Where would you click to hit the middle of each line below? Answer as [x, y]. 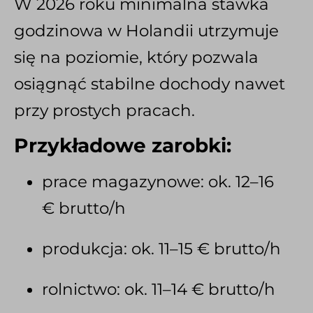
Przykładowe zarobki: [123, 145]
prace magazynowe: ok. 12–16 [158, 181]
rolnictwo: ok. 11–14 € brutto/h [159, 289]
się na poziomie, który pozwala [136, 58]
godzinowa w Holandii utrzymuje [146, 31]
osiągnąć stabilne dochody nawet [150, 84]
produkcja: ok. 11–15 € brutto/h [161, 248]
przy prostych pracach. [104, 111]
